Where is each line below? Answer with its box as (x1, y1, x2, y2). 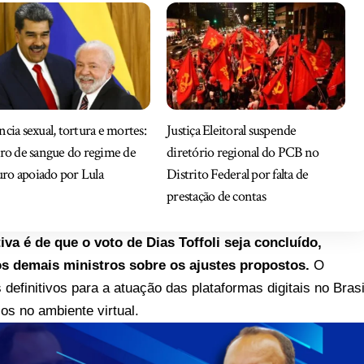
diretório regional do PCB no (167, 142, 319, 162)
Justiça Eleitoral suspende (167, 120, 297, 140)
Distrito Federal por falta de (167, 164, 309, 184)
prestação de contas (167, 186, 266, 206)
